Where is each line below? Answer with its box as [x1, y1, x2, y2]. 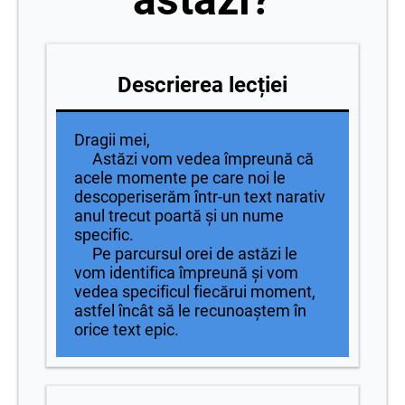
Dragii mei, [74, 130, 150, 150]
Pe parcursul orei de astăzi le [74, 244, 297, 264]
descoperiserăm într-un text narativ [74, 187, 325, 207]
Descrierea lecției [118, 72, 287, 99]
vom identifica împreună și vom [74, 263, 298, 283]
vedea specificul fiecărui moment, [74, 282, 316, 302]
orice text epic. [74, 320, 179, 340]
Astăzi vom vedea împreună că [74, 149, 314, 169]
